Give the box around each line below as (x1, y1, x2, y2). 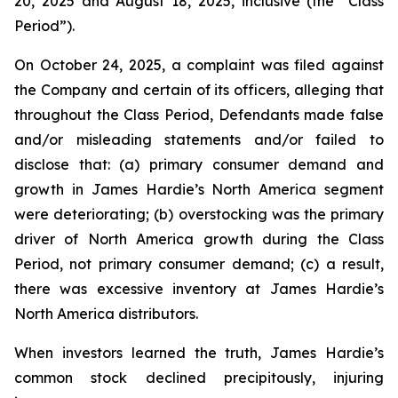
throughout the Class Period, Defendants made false (14, 106, 384, 123)
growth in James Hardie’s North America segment (14, 180, 384, 198)
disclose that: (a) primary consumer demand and (14, 155, 384, 173)
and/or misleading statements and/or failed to (14, 131, 384, 148)
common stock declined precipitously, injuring (14, 369, 384, 386)
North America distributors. (14, 305, 198, 322)
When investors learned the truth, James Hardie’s (14, 344, 384, 362)
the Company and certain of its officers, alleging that (14, 81, 384, 99)
